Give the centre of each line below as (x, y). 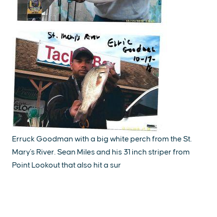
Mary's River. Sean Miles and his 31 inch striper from (101, 152)
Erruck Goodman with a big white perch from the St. (102, 139)
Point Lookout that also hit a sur (67, 165)
